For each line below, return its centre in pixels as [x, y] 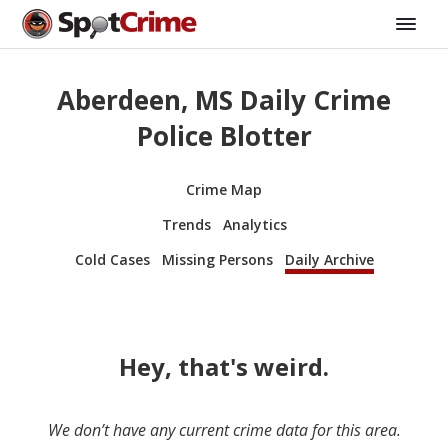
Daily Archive [329, 259]
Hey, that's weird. [224, 366]
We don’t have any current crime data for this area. [224, 429]
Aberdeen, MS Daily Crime [224, 100]
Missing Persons [217, 259]
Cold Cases [112, 259]
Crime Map [224, 189]
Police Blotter [224, 136]
